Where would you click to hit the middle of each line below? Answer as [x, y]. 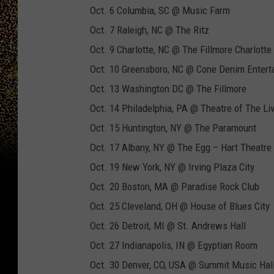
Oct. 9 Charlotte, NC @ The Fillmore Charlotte [181, 50]
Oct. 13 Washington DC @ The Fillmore [168, 89]
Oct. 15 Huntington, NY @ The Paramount [173, 128]
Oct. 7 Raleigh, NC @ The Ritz [150, 30]
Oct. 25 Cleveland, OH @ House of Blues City [180, 206]
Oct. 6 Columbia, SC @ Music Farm [160, 11]
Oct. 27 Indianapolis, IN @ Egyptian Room [174, 246]
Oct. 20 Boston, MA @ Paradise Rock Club [175, 187]
